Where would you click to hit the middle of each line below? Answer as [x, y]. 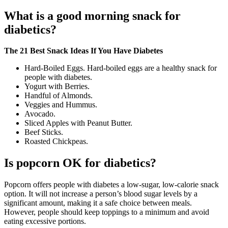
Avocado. [40, 114]
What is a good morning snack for [92, 16]
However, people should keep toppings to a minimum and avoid [107, 212]
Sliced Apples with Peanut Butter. [78, 123]
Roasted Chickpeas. [56, 141]
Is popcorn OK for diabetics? [80, 163]
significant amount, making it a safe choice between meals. [98, 203]
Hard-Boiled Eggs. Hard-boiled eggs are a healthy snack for [121, 68]
